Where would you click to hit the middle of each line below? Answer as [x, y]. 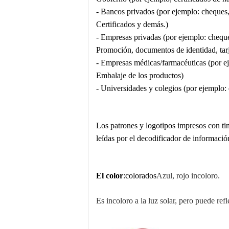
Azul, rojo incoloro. [188, 176]
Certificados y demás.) [132, 24]
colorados [141, 176]
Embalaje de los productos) [140, 75]
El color [110, 176]
